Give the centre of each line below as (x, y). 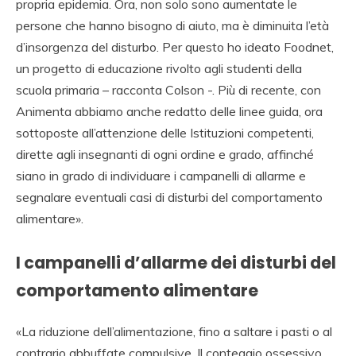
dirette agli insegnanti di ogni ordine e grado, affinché (165, 154)
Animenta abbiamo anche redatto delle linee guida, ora (169, 111)
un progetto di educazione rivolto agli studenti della (159, 68)
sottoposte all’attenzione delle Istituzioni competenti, (165, 132)
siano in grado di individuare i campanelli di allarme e (161, 175)
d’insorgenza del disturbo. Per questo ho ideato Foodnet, (175, 46)
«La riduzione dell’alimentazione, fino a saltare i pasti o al (174, 331)
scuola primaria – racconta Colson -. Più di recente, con (168, 89)
